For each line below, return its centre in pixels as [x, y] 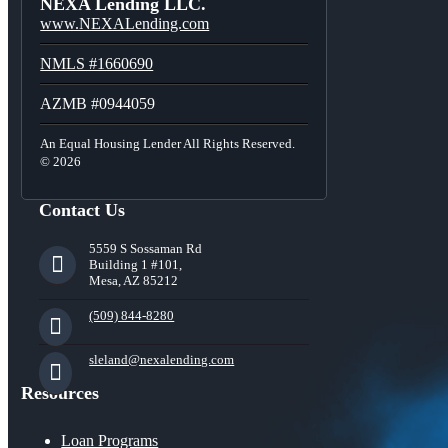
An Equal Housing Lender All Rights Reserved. [168, 144]
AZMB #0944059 [98, 104]
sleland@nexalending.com [162, 360]
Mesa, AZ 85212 [134, 281]
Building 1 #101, [136, 265]
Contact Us [82, 210]
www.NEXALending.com [125, 24]
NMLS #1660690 [97, 64]
